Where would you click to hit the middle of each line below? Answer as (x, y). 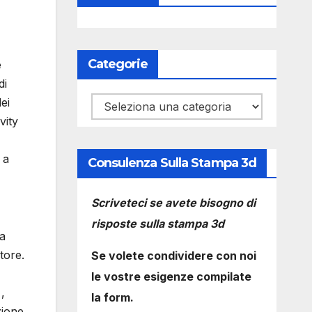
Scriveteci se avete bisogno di (173, 203)
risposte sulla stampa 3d (157, 224)
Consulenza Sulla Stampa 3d (172, 163)
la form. (112, 297)
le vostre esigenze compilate (171, 276)
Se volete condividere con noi (173, 256)
